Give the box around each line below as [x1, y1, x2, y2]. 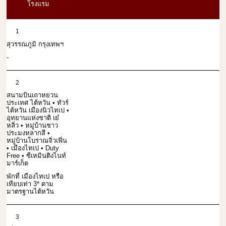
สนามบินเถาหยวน [7, 91, 58, 99]
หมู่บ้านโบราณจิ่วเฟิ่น [7, 137, 67, 145]
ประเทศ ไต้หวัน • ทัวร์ [7, 99, 69, 107]
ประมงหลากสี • [7, 129, 50, 137]
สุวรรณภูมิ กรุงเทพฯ [7, 40, 64, 48]
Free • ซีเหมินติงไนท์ [7, 152, 66, 160]
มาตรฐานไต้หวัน [7, 188, 54, 196]
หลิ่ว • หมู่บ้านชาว [7, 122, 58, 130]
